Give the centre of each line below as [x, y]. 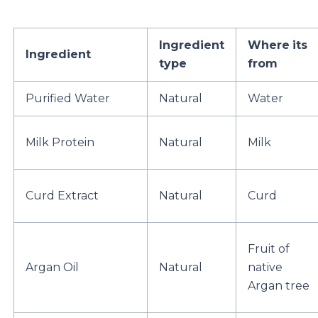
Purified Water [67, 99]
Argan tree [278, 286]
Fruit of [268, 249]
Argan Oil [52, 268]
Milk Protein [60, 143]
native [265, 268]
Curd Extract [62, 196]
